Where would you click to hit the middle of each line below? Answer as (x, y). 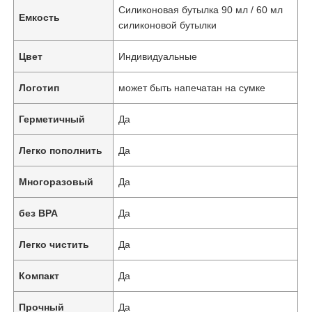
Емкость (40, 17)
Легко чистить (54, 244)
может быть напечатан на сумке (192, 87)
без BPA (39, 213)
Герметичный (52, 119)
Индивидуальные (158, 56)
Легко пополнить (61, 150)
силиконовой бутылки (168, 25)
